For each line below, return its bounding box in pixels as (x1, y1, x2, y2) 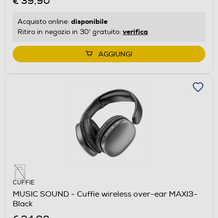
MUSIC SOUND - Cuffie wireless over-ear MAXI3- (13, 189, 198, 200)
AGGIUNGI (98, 50, 132, 59)
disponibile (71, 17, 108, 26)
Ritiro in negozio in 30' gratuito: (18, 28, 123, 36)
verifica (123, 27, 148, 36)
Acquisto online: (18, 18, 71, 26)
